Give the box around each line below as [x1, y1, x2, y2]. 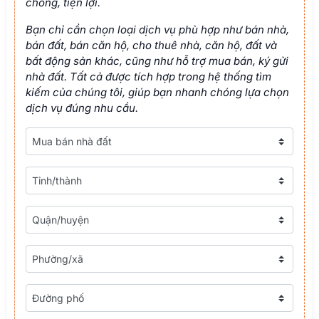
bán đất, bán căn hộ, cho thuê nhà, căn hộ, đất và [26, 38, 277, 53]
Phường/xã [25, 243, 78, 256]
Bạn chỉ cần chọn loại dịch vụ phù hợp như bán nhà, [26, 23, 289, 37]
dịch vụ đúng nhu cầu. [26, 101, 138, 115]
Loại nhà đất [25, 125, 85, 138]
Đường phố [25, 282, 80, 295]
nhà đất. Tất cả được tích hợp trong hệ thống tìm [26, 70, 271, 84]
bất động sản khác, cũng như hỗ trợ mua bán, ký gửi [26, 54, 288, 68]
